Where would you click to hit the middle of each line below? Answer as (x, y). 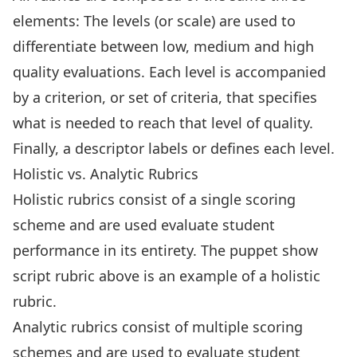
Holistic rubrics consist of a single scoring (154, 199)
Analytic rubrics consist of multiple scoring (158, 327)
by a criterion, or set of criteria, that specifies (165, 97)
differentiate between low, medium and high (163, 46)
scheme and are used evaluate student (144, 225)
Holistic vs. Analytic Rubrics (106, 174)
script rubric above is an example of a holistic (167, 276)
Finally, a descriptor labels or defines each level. (174, 148)
